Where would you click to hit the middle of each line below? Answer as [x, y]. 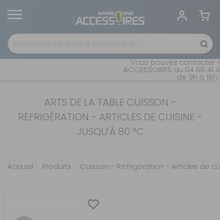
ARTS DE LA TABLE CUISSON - [110, 102]
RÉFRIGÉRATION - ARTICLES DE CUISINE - [110, 117]
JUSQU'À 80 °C [110, 132]
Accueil [20, 166]
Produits [56, 166]
